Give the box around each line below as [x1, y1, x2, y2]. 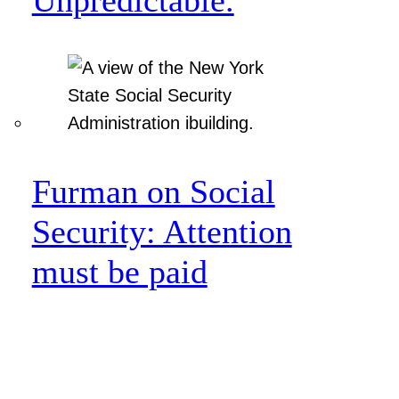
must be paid [31, 252, 208, 290]
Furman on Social [31, 172, 275, 210]
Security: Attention [31, 212, 292, 250]
